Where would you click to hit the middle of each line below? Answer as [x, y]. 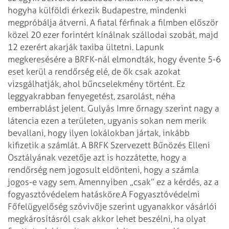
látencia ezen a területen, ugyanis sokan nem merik [107, 120]
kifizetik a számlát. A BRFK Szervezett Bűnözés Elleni [109, 145]
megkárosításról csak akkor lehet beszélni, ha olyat [107, 219]
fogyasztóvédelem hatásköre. [65, 194]
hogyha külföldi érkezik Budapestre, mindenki [97, 10]
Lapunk [150, 47]
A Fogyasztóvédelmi [161, 194]
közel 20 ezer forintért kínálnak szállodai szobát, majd [113, 35]
